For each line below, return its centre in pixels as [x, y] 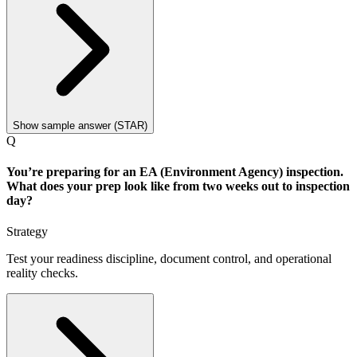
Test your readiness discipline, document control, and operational [169, 259]
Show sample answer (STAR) [80, 125]
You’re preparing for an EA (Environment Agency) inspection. [175, 172]
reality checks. [42, 273]
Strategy [27, 232]
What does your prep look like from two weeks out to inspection [178, 186]
